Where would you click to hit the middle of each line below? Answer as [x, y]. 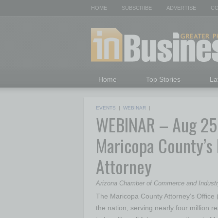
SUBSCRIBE [137, 8]
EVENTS [106, 108]
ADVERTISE [181, 8]
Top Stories [163, 79]
